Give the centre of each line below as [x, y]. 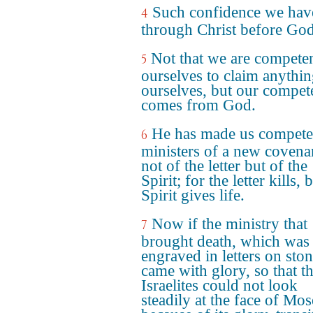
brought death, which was [225, 241]
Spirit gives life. [193, 195]
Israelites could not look [219, 285]
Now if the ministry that [230, 224]
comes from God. [198, 105]
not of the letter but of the [224, 166]
